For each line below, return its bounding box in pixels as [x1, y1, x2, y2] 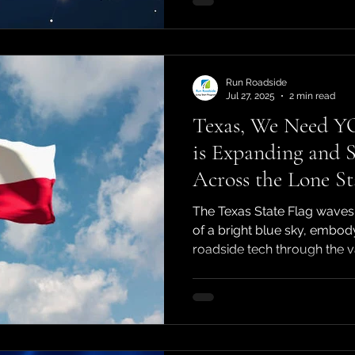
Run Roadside [226, 77, 287, 89]
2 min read [289, 90, 335, 101]
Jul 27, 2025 [226, 90, 275, 101]
